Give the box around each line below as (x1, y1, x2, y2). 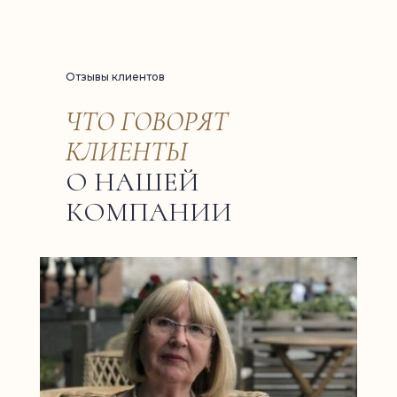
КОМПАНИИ (66, 195, 232, 229)
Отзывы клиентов (66, 70, 165, 83)
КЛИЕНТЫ (66, 135, 188, 168)
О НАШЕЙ (66, 165, 199, 198)
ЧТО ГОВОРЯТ (66, 105, 228, 138)
